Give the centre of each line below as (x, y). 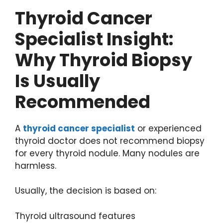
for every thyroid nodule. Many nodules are (107, 153)
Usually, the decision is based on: (86, 191)
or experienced (168, 128)
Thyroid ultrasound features (75, 216)
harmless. (36, 166)
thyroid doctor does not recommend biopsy (110, 141)
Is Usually (57, 81)
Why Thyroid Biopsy (104, 60)
